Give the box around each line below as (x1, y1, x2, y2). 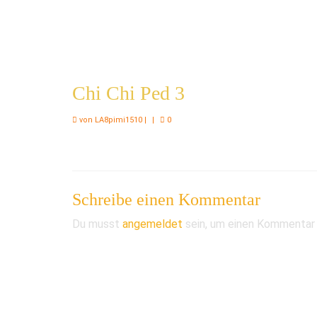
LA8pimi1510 (95, 115, 142, 125)
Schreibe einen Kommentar (72, 190, 260, 209)
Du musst (72, 217, 122, 231)
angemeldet (122, 217, 183, 231)
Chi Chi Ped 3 (72, 81, 185, 104)
